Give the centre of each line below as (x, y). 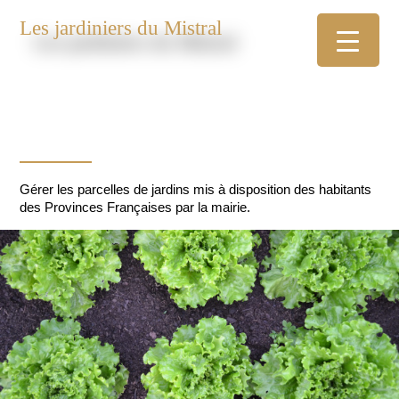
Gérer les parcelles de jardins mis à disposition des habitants (196, 190)
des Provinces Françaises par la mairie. (135, 208)
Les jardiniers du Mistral (121, 28)
